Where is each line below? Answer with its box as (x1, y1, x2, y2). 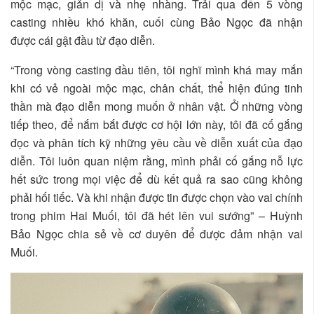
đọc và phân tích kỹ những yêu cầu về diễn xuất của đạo (11, 135, 303, 151)
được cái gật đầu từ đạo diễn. (11, 32, 155, 49)
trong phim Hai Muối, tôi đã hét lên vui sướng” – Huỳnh (11, 207, 303, 224)
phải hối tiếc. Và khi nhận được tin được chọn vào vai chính (11, 189, 303, 206)
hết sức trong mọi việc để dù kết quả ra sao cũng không (11, 171, 303, 188)
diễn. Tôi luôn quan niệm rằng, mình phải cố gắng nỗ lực (11, 153, 303, 170)
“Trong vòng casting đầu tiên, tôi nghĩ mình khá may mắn (11, 62, 303, 78)
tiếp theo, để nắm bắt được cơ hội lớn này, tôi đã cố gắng (11, 116, 303, 133)
